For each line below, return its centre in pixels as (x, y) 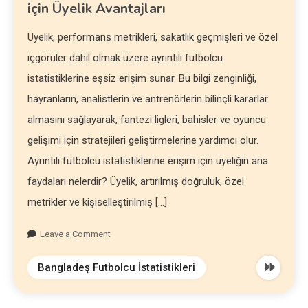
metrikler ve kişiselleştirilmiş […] (98, 202)
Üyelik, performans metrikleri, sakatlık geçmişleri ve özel (153, 37)
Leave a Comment (76, 234)
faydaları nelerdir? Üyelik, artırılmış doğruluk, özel (136, 181)
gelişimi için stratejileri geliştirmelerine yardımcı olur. (143, 140)
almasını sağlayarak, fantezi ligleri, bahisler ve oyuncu (147, 120)
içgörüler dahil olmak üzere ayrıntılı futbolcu (125, 58)
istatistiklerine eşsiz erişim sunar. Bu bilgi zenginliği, (142, 78)
